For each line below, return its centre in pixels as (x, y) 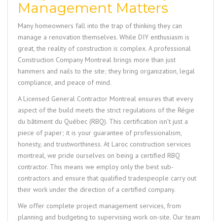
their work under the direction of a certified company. (97, 189)
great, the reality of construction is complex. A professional (104, 48)
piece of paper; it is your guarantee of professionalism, (100, 132)
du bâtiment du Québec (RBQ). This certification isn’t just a (103, 121)
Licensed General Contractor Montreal (80, 98)
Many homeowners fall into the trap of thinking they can (100, 25)
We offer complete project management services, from (99, 205)
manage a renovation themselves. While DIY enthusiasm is (104, 37)
